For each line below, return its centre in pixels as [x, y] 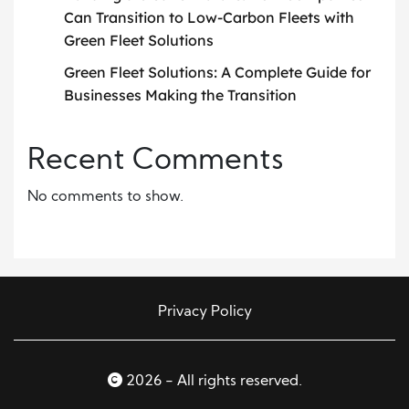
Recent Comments [156, 162]
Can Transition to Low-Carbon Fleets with [209, 18]
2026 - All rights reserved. [212, 382]
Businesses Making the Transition [180, 95]
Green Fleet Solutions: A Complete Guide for [217, 73]
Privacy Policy [204, 313]
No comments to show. [105, 198]
